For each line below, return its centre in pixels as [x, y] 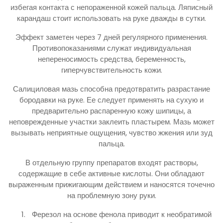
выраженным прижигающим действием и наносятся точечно [111, 185]
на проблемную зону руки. [111, 196]
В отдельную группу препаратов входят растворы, [111, 163]
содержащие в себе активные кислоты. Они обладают [111, 174]
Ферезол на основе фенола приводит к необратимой [121, 215]
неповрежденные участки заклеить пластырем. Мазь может [111, 122]
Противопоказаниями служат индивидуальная [111, 48]
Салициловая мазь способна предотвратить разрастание [111, 89]
